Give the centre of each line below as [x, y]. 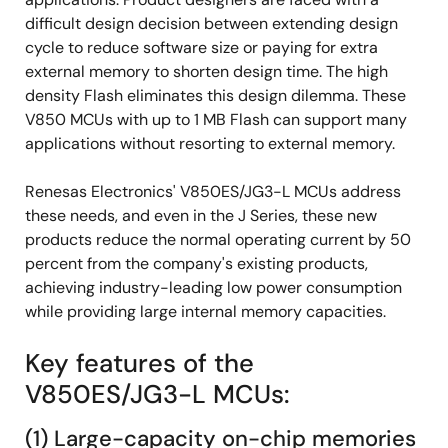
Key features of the [139, 364]
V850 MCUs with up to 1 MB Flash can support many [216, 120]
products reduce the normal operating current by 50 [218, 240]
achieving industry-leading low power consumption [213, 288]
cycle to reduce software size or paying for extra [201, 48]
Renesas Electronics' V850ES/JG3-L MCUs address [213, 192]
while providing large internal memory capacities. [205, 312]
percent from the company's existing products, [196, 264]
